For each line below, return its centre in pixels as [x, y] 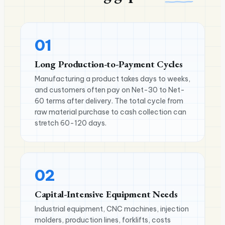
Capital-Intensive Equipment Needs [106, 194]
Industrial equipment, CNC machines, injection [112, 209]
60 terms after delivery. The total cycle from [109, 101]
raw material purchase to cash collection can [110, 112]
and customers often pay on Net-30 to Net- [110, 90]
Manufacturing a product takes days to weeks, [113, 79]
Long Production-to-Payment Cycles [109, 64]
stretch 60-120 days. [71, 123]
